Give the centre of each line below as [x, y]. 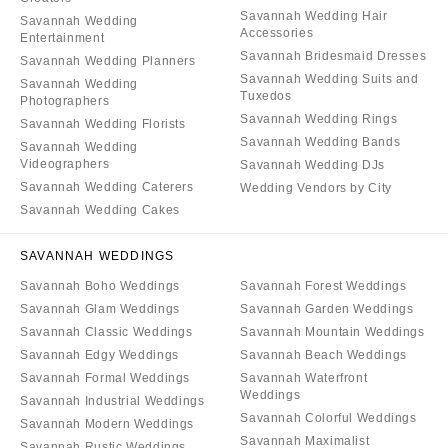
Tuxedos [266, 95]
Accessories [277, 32]
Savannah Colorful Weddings [328, 417]
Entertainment [62, 37]
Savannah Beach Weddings [323, 354]
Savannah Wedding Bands [320, 141]
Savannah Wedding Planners [108, 60]
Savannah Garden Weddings [327, 308]
